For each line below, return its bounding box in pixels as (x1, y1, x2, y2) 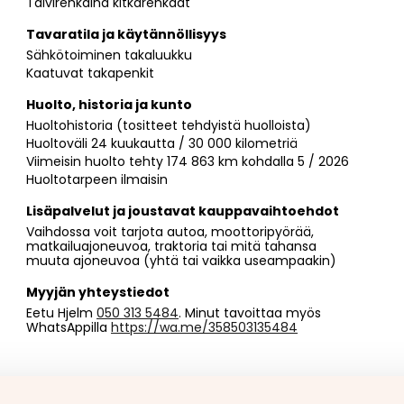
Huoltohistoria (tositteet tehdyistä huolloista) (26, 115, 311, 134)
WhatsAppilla (26, 317, 111, 336)
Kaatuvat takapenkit (26, 63, 154, 82)
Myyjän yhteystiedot (26, 282, 170, 301)
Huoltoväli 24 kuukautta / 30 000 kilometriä (26, 133, 298, 152)
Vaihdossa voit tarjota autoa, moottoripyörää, (26, 222, 314, 241)
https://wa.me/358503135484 (111, 317, 298, 336)
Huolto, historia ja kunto (26, 95, 192, 114)
